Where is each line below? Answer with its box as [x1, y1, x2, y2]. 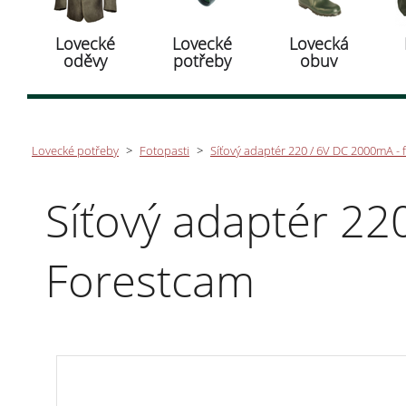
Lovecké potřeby [32, 142, 119, 159]
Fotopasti [140, 142, 189, 159]
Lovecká [288, 33, 349, 54]
